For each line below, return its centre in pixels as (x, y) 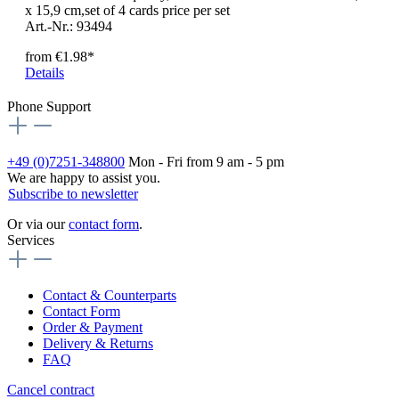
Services (31, 240)
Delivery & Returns (98, 344)
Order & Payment (93, 328)
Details (45, 73)
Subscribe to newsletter (73, 194)
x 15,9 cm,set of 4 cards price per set (127, 11)
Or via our (38, 224)
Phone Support (49, 107)
